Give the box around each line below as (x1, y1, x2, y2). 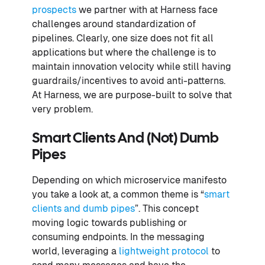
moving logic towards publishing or (32, 216, 187, 228)
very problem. (32, 103, 93, 115)
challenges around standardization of (32, 18, 196, 30)
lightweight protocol (119, 245, 209, 257)
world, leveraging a (32, 245, 119, 257)
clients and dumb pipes (32, 202, 135, 214)
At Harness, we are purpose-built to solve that (32, 89, 232, 101)
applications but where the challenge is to (32, 46, 216, 58)
